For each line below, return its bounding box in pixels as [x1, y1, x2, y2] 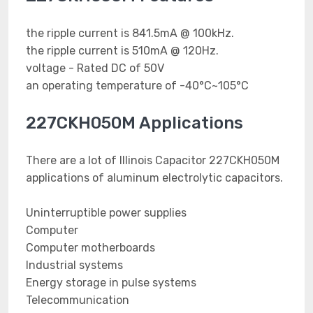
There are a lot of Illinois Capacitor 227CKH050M [26, 154, 279, 167]
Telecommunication [26, 293, 129, 307]
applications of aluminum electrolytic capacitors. [26, 171, 283, 184]
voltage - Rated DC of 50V [26, 61, 164, 75]
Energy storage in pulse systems [26, 276, 196, 289]
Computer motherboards [26, 241, 155, 254]
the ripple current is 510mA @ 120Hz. [26, 44, 219, 57]
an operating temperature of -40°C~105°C [26, 79, 249, 92]
